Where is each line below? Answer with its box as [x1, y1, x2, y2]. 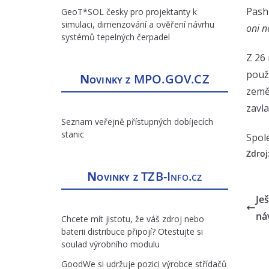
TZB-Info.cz [141, 168, 202, 184]
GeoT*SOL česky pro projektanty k [61, 6, 197, 17]
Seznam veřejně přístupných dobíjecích [61, 116, 213, 127]
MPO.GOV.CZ [130, 71, 210, 87]
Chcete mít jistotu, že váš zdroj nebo [61, 213, 204, 225]
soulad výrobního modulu [61, 238, 160, 250]
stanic [61, 128, 84, 140]
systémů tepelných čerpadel [61, 31, 170, 43]
